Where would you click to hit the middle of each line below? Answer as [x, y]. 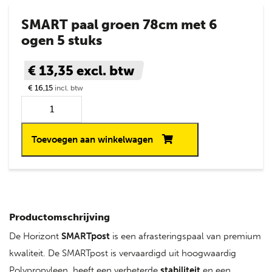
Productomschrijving [59, 217]
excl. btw [105, 70]
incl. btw [69, 88]
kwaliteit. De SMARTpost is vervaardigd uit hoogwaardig [123, 253]
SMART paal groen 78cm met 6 [119, 24]
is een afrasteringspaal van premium [185, 236]
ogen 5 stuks [62, 40]
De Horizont [35, 236]
